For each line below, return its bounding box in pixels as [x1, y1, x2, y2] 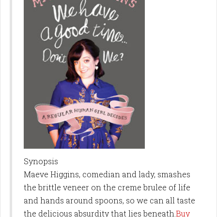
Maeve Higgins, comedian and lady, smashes [24, 169, 190, 180]
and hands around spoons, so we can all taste [24, 195, 195, 206]
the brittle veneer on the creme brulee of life [24, 182, 190, 193]
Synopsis [24, 156, 58, 167]
